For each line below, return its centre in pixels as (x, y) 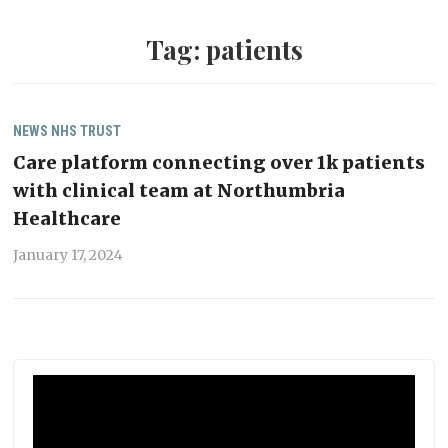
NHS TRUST (86, 131)
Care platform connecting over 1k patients (219, 163)
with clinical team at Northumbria (179, 191)
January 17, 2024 (68, 255)
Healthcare (67, 219)
